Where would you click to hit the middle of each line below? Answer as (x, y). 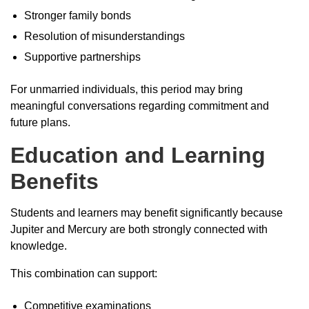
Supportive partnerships (82, 57)
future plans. (40, 122)
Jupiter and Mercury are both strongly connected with (139, 229)
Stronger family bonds (78, 15)
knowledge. (39, 246)
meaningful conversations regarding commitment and (140, 106)
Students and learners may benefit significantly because (147, 212)
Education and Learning (138, 155)
